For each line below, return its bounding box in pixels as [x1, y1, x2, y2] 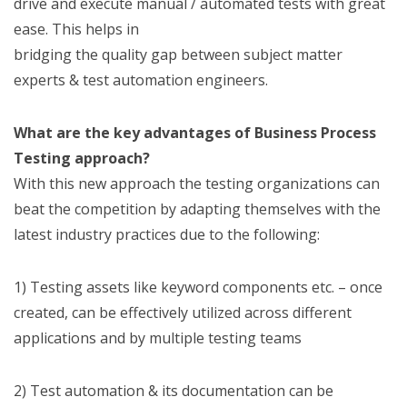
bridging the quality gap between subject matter [14, 45, 342, 65]
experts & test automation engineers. [14, 70, 268, 91]
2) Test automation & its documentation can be [14, 381, 333, 402]
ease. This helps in [14, 19, 139, 40]
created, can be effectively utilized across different [14, 303, 352, 323]
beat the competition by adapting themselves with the [14, 199, 381, 220]
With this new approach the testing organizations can [14, 174, 380, 194]
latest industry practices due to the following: [14, 224, 320, 245]
